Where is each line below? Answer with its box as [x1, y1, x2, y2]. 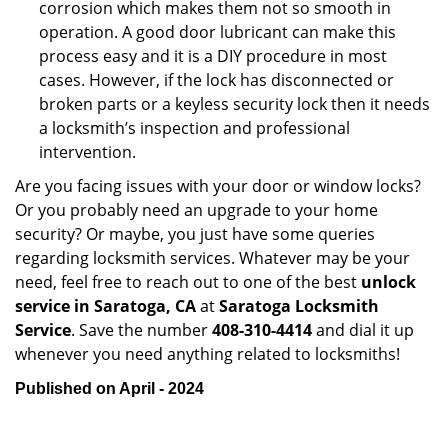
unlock [361, 271, 416, 293]
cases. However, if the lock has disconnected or [39, 69, 394, 91]
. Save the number [71, 319, 212, 341]
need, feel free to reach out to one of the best [15, 271, 361, 293]
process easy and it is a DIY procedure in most [39, 45, 387, 67]
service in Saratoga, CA [15, 295, 196, 317]
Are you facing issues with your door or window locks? [15, 175, 421, 197]
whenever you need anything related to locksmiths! [15, 343, 400, 365]
